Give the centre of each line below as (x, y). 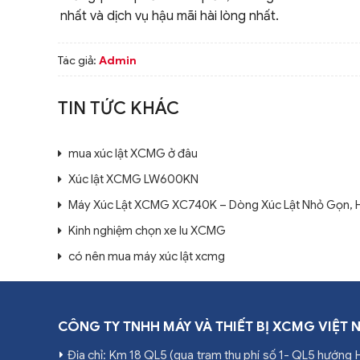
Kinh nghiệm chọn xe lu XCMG (147, 231)
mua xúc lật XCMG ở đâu (133, 153)
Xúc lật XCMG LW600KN (133, 179)
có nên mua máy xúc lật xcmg (147, 256)
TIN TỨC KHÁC (119, 108)
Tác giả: (78, 60)
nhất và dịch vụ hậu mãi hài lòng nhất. (170, 16)
